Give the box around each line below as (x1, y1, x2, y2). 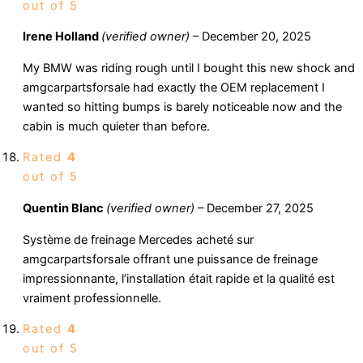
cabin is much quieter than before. (23, 118, 210, 134)
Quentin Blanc (23, 201, 106, 216)
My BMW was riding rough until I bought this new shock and (23, 60, 355, 75)
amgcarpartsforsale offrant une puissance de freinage (23, 251, 318, 267)
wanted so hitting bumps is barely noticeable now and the (23, 99, 342, 114)
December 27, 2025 (207, 201, 314, 216)
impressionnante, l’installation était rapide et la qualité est (23, 271, 335, 286)
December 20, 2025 (202, 29, 311, 45)
